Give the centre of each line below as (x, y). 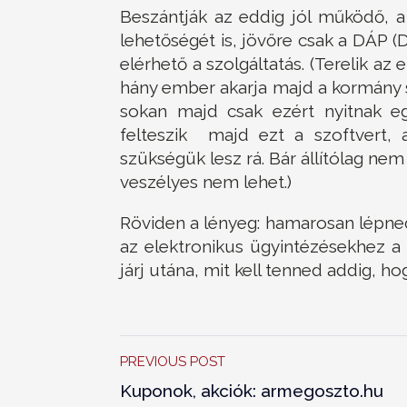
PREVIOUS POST (173, 361)
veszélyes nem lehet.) (206, 181)
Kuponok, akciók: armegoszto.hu (252, 390)
